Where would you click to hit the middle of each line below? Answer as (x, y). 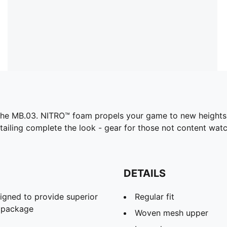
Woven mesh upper (172, 213)
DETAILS (145, 173)
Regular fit (155, 196)
